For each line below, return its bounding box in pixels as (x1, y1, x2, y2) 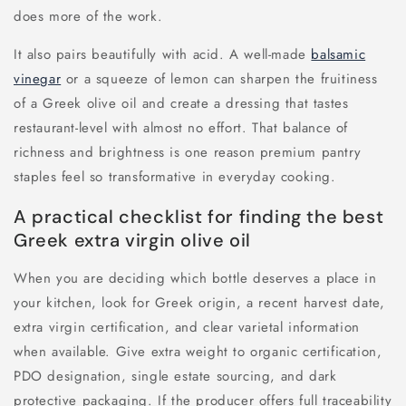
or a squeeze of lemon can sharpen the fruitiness (61, 69, 378, 90)
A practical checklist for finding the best (14, 204, 384, 228)
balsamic (311, 44, 366, 65)
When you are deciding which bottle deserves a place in (14, 268, 377, 289)
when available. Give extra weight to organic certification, (14, 342, 382, 362)
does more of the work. (14, 6, 163, 27)
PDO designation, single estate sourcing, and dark (14, 366, 337, 387)
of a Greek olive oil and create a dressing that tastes (14, 93, 349, 114)
